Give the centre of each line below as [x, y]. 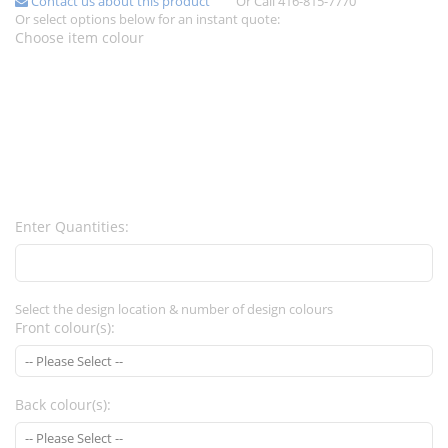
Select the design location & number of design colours [174, 309]
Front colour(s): [65, 328]
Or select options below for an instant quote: [147, 19]
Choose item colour [79, 38]
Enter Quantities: [72, 227]
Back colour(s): [63, 405]
